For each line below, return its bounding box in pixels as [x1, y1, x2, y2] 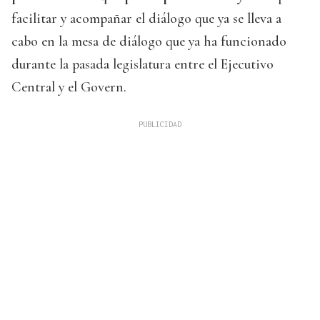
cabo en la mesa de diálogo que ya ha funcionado [11, 33, 286, 51]
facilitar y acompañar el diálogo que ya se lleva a [11, 10, 281, 28]
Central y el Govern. [11, 79, 126, 96]
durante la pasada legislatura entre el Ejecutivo [11, 56, 274, 74]
